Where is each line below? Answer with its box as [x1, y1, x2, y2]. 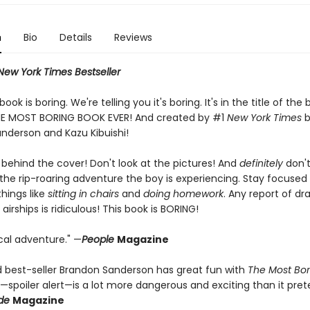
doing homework [143, 187, 224, 201]
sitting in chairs [44, 187, 119, 201]
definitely [239, 156, 286, 170]
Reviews [113, 30, 152, 44]
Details [59, 30, 92, 44]
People [81, 232, 117, 246]
